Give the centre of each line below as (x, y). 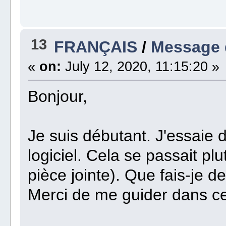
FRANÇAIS (96, 47)
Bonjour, (58, 97)
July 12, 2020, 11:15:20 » (140, 67)
